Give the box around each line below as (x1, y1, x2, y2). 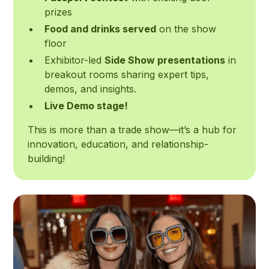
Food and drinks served (44, 23, 157, 35)
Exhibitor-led (44, 54, 105, 67)
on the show (156, 23, 217, 35)
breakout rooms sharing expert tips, (44, 68, 210, 81)
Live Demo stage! (44, 100, 128, 112)
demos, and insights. (44, 83, 137, 95)
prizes (44, 6, 73, 19)
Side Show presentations (104, 54, 226, 67)
